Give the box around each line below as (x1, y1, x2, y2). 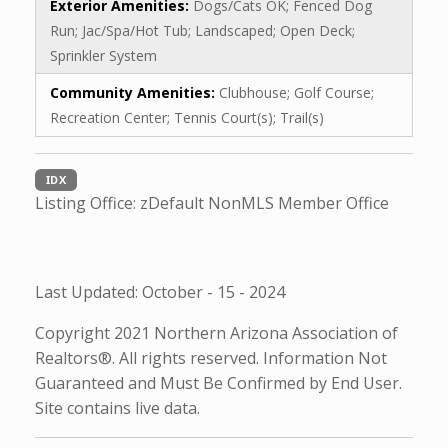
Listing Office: (35, 191, 140, 214)
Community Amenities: (50, 82, 219, 102)
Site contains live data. (35, 396, 200, 419)
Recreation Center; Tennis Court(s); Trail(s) (50, 107, 324, 127)
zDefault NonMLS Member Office (140, 191, 389, 214)
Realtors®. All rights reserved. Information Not (35, 346, 387, 369)
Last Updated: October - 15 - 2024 (35, 280, 285, 303)
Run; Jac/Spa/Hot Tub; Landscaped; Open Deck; (50, 20, 355, 40)
